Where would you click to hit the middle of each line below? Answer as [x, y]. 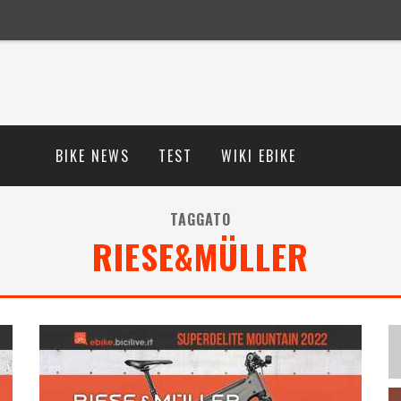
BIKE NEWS [93, 156]
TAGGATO [200, 219]
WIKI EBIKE [259, 156]
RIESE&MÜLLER [200, 256]
